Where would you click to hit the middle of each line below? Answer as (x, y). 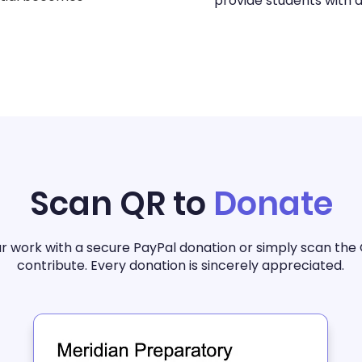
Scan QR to (121, 204)
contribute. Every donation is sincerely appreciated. (181, 265)
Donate (273, 204)
